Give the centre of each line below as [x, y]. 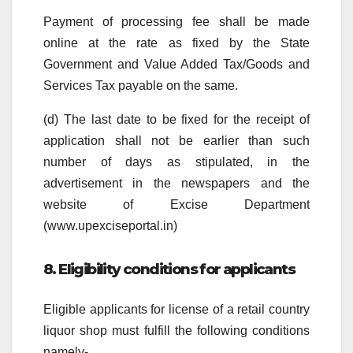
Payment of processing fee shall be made [176, 21]
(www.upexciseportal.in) [110, 225]
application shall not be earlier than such [176, 140]
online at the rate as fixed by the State [176, 43]
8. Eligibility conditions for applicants [169, 269]
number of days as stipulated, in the [176, 162]
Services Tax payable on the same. [141, 85]
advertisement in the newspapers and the [176, 183]
